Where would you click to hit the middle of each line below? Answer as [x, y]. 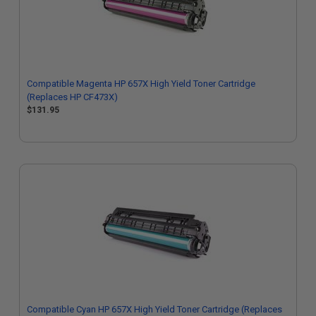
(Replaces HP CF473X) [72, 97]
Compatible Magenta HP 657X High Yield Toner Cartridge [141, 84]
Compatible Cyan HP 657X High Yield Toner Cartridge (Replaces [154, 309]
